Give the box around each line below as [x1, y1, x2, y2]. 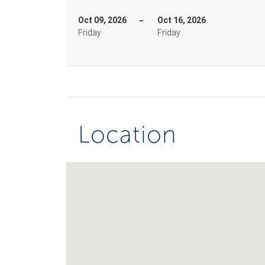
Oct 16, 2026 [157, 15, 206, 25]
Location [78, 120, 176, 148]
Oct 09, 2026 [78, 15, 127, 25]
